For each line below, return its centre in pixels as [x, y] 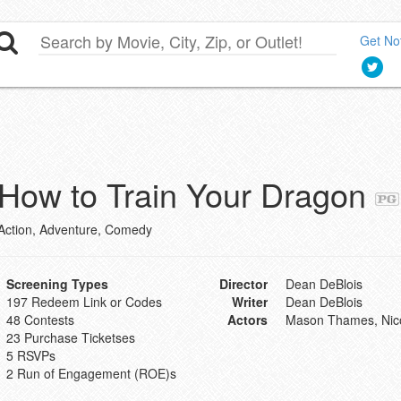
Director [243, 284]
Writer [250, 302]
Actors [247, 320]
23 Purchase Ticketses [70, 337]
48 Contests [40, 320]
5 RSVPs [30, 355]
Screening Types [57, 284]
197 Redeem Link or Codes [84, 302]
